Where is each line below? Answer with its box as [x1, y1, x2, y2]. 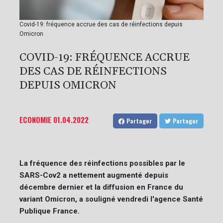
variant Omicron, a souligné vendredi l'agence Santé [19, 194, 203, 204]
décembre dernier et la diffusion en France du [19, 182, 183, 192]
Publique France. [19, 206, 80, 216]
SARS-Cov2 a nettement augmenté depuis [19, 170, 168, 180]
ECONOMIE [19, 113, 51, 125]
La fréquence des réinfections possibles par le [19, 158, 185, 168]
